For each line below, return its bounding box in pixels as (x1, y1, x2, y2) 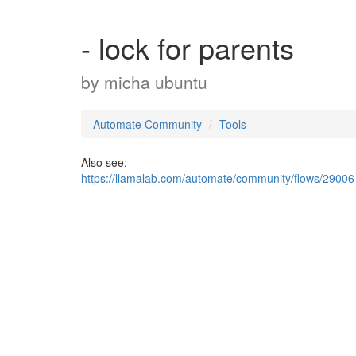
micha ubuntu (104, 70, 207, 94)
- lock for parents (81, 27, 294, 68)
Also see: (81, 154, 127, 170)
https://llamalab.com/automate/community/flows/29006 (81, 170, 354, 186)
